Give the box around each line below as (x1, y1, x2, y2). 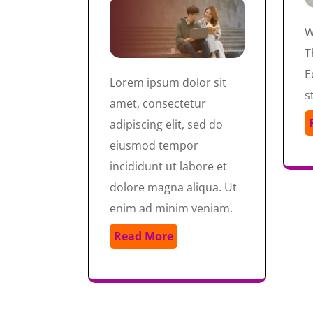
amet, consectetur (110, 95, 206, 111)
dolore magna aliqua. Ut (110, 179, 237, 195)
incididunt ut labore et (110, 158, 227, 174)
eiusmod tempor (110, 137, 198, 153)
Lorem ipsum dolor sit (110, 74, 226, 90)
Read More (114, 228, 173, 244)
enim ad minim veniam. (110, 200, 233, 216)
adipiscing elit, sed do (110, 116, 223, 132)
